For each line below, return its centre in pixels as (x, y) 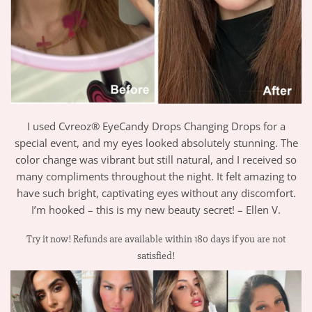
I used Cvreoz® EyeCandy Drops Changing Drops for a (156, 126)
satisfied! (156, 256)
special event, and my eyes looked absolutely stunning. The (156, 142)
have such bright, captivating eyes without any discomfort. (156, 193)
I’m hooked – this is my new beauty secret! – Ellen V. (156, 209)
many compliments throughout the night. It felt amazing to (156, 176)
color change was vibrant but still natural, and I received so (156, 159)
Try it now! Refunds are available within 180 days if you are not (156, 240)
